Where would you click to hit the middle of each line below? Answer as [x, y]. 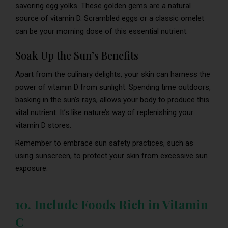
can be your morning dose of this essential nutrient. [102, 31]
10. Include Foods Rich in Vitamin [112, 204]
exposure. [32, 168]
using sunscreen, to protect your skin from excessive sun [111, 155]
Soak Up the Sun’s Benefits [77, 55]
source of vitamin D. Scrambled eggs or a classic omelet [110, 18]
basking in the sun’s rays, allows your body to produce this [112, 99]
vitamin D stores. [43, 125]
